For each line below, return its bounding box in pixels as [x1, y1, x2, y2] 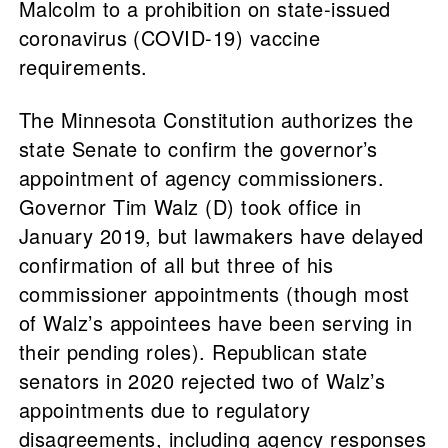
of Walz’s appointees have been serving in [18, 308, 413, 338]
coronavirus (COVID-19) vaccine [18, 23, 321, 53]
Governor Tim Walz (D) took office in [18, 192, 361, 222]
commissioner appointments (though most [18, 279, 410, 309]
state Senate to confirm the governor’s [18, 134, 378, 164]
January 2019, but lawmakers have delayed [18, 221, 424, 251]
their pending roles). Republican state [18, 337, 368, 367]
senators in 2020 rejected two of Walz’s [18, 366, 386, 396]
